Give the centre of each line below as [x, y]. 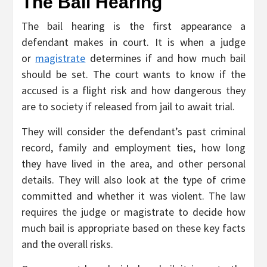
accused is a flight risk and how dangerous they [133, 91]
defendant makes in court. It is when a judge [133, 42]
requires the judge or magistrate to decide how [133, 212]
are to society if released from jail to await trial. [128, 107]
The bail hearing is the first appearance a [133, 26]
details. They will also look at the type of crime [133, 180]
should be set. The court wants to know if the [133, 74]
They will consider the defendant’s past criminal [133, 132]
